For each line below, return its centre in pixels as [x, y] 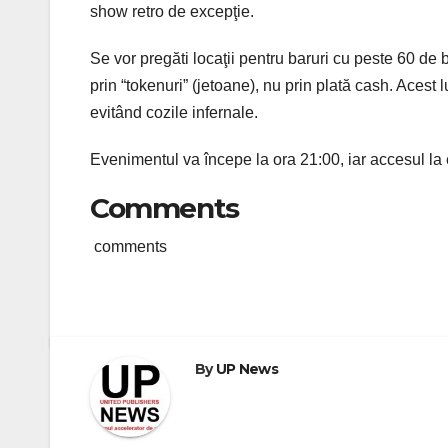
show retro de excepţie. [172, 11]
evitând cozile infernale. [174, 112]
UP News [247, 368]
